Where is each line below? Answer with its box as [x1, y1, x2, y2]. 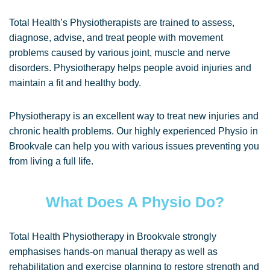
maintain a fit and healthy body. [9, 78, 141, 88]
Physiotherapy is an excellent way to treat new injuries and [9, 111, 259, 121]
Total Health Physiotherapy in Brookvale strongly [9, 231, 216, 242]
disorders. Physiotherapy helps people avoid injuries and [9, 63, 251, 73]
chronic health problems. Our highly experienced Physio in [9, 126, 258, 136]
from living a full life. [9, 156, 93, 166]
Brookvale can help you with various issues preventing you [9, 141, 259, 151]
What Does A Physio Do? [46, 193, 224, 210]
